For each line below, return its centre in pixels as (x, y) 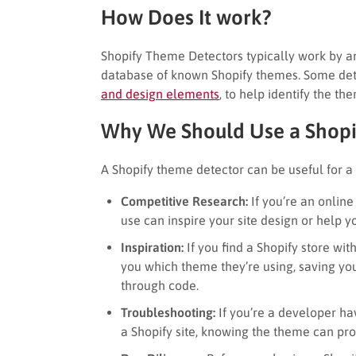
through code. (160, 285)
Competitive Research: (184, 201)
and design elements (160, 93)
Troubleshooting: (168, 312)
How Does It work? (186, 17)
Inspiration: (152, 247)
